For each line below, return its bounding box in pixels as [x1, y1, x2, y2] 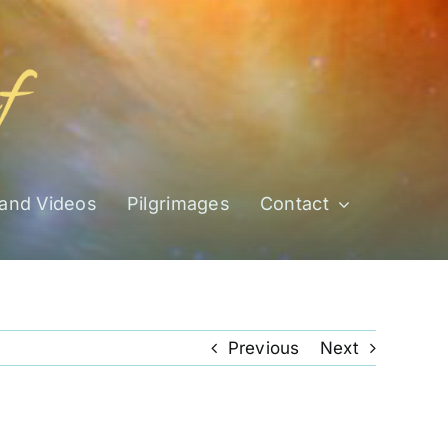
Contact [259, 192, 329, 214]
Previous [227, 337, 300, 358]
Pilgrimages [126, 192, 230, 214]
